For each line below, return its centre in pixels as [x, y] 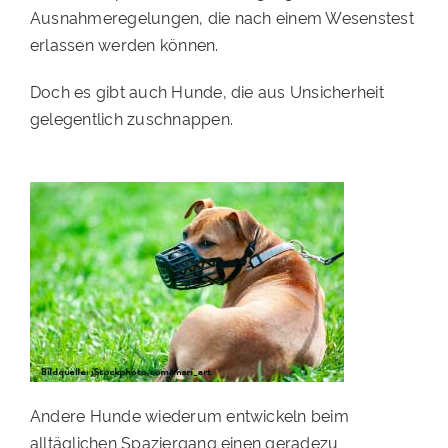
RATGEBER [58, 109]
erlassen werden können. [124, 44]
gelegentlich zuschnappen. [131, 118]
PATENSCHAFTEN [83, 27]
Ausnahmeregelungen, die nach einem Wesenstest [221, 17]
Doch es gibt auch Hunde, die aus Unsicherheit [206, 91]
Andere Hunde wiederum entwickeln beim [189, 415]
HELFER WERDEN [83, 68]
